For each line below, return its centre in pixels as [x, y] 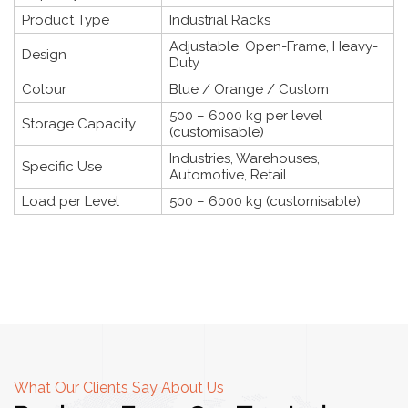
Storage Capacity [79, 123]
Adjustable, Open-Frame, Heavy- [274, 46]
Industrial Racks [220, 20]
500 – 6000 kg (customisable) [265, 201]
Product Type [66, 20]
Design [44, 54]
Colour [44, 89]
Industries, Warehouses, [245, 158]
